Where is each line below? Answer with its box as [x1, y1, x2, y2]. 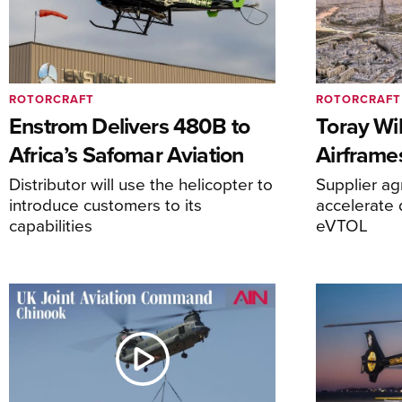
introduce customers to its [9, 191, 202, 216]
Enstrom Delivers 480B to [9, 109, 250, 142]
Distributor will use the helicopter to [9, 170, 273, 196]
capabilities [9, 212, 92, 237]
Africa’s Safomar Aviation [9, 137, 244, 170]
